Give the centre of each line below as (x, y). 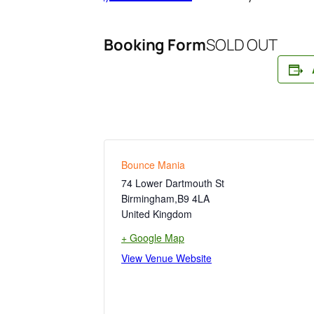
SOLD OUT (242, 45)
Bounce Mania (153, 165)
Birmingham (148, 198)
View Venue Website (166, 258)
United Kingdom (157, 214)
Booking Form (155, 45)
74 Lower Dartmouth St (173, 183)
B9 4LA (193, 198)
